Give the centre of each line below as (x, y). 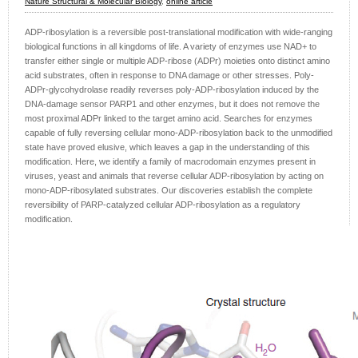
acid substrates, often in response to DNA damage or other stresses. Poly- (169, 76)
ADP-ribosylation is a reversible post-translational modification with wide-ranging (179, 32)
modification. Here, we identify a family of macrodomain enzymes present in (170, 162)
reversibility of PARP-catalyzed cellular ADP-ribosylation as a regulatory (163, 205)
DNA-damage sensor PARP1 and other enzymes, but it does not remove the (172, 104)
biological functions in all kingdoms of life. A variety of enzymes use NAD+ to (171, 47)
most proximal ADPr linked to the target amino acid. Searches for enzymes (169, 119)
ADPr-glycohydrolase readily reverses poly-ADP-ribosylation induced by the (172, 90)
